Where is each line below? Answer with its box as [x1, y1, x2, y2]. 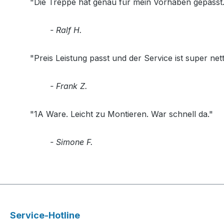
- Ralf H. [50, 25, 82, 35]
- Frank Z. [50, 81, 87, 91]
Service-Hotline [10, 210, 80, 221]
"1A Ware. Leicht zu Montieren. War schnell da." [30, 109, 213, 119]
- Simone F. [50, 137, 93, 147]
